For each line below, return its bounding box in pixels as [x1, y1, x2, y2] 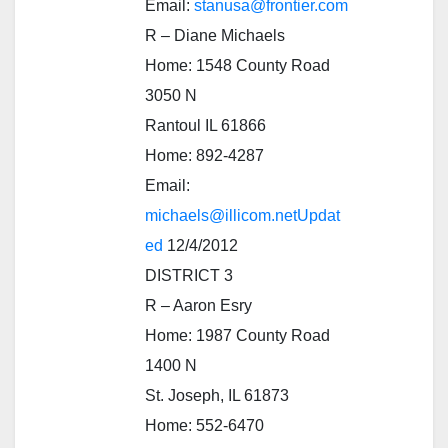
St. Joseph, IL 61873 [145, 386, 289, 404]
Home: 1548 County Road [145, 56, 330, 74]
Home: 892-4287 [145, 146, 264, 164]
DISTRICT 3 [145, 266, 233, 284]
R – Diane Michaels [145, 26, 285, 44]
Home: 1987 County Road [145, 326, 330, 344]
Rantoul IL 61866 [145, 116, 266, 134]
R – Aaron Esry [145, 296, 252, 314]
